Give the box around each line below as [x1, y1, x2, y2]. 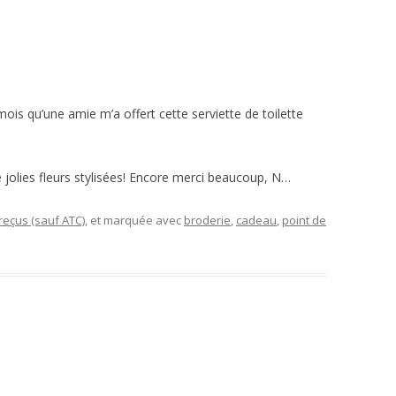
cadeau [236, 212, 277, 228]
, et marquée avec [85, 212, 184, 228]
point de [282, 212, 326, 228]
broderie [184, 212, 231, 228]
